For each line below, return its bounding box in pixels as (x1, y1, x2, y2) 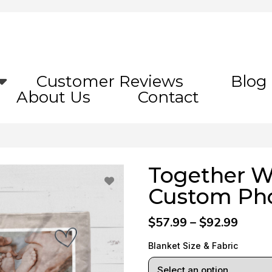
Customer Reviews (36, 71, 184, 91)
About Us (16, 87, 90, 107)
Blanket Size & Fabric (148, 240, 238, 251)
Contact (137, 87, 199, 107)
